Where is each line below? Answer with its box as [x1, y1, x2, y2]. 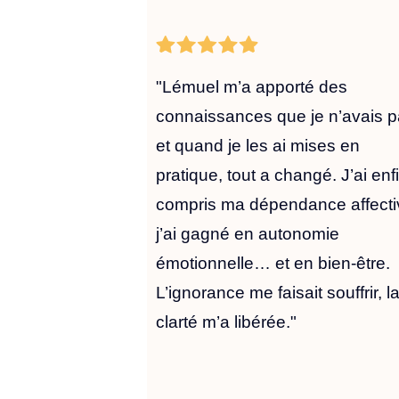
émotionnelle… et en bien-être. [156, 254, 391, 273]
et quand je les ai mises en [156, 136, 361, 156]
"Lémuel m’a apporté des [156, 77, 348, 97]
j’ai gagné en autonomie [156, 224, 340, 244]
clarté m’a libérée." [156, 313, 297, 332]
